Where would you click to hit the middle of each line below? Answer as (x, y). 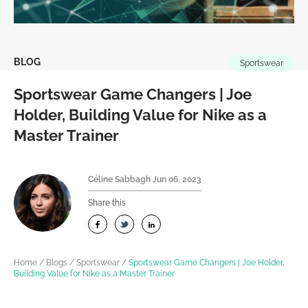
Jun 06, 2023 (177, 179)
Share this (107, 203)
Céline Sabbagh (119, 179)
